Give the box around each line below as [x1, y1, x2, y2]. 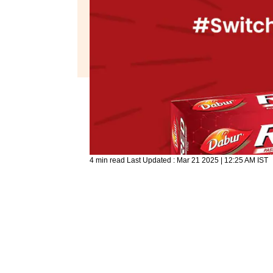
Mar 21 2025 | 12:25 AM [177, 155, 255, 165]
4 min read [90, 155, 127, 165]
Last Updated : [127, 155, 177, 165]
